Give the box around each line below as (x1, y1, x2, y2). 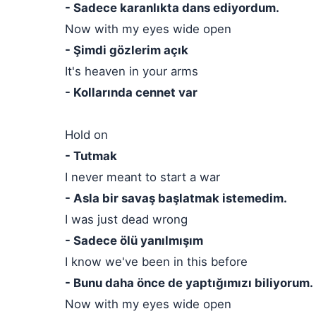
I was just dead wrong (65, 212, 188, 226)
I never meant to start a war (65, 170, 220, 184)
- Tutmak (65, 149, 117, 163)
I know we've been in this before (65, 255, 248, 269)
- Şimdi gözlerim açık (65, 43, 188, 57)
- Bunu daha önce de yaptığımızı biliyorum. (65, 276, 313, 290)
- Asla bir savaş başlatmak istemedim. (65, 191, 287, 205)
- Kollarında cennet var (65, 85, 197, 99)
